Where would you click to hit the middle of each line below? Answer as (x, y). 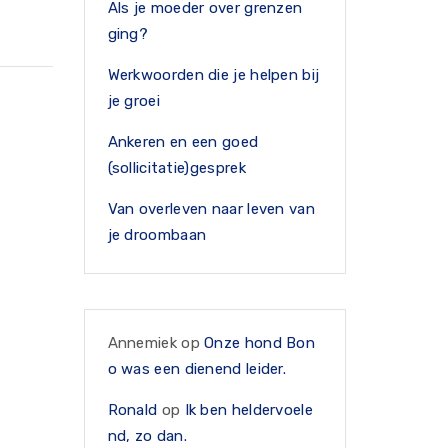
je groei (133, 101)
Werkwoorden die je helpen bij (213, 75)
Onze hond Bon (260, 343)
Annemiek (142, 343)
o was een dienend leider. (197, 369)
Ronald (132, 410)
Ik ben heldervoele (248, 410)
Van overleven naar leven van (211, 209)
